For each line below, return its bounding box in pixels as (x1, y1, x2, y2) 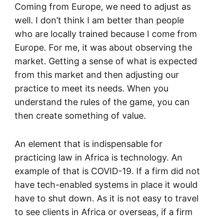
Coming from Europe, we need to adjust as (15, 1, 191, 12)
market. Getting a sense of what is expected (15, 55, 197, 66)
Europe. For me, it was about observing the (15, 42, 192, 53)
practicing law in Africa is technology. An (15, 152, 182, 163)
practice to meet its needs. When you (15, 83, 168, 93)
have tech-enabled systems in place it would (15, 179, 198, 190)
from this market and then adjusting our (15, 69, 179, 80)
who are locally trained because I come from (15, 28, 197, 39)
